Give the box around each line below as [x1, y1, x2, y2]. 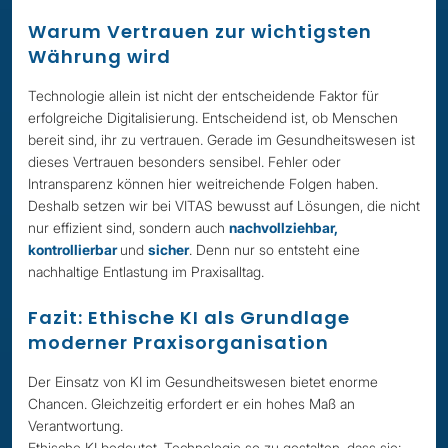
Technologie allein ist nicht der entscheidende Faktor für [28, 87, 379, 104]
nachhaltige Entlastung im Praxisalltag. [28, 263, 264, 280]
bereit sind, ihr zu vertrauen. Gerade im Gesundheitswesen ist [28, 131, 415, 148]
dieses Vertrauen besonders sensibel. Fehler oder [28, 153, 341, 170]
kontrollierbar [28, 241, 120, 258]
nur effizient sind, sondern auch [28, 219, 229, 236]
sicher [148, 241, 189, 258]
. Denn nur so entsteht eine [189, 241, 360, 258]
